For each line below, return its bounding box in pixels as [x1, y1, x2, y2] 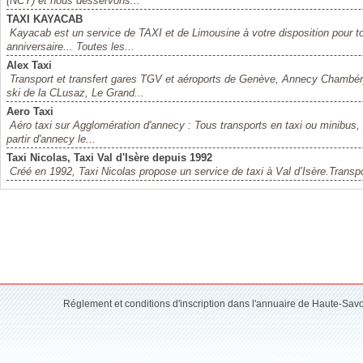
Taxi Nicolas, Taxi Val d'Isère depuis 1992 [6, 152, 212, 164]
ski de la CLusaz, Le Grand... [6, 87, 144, 99]
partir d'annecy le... [6, 133, 96, 145]
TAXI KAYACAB [6, 13, 83, 25]
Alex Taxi [6, 59, 52, 71]
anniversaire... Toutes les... [6, 41, 135, 53]
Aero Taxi [6, 105, 53, 117]
